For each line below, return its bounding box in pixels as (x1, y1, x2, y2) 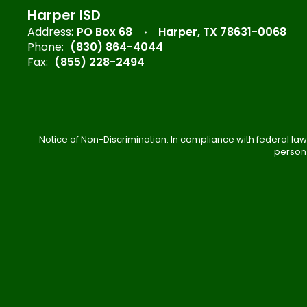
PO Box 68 (77, 24, 132, 40)
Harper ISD (27, 5, 101, 25)
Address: (27, 24, 73, 40)
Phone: (27, 39, 64, 55)
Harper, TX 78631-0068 (158, 24, 286, 40)
